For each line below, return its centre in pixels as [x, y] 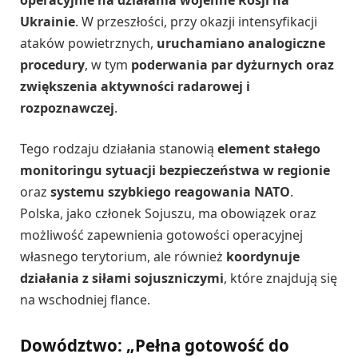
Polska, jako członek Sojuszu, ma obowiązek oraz [168, 214]
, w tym [108, 64]
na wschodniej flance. [85, 300]
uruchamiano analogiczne [241, 43]
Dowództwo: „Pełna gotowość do [155, 345]
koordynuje [263, 257]
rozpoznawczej [67, 107]
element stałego [269, 149]
